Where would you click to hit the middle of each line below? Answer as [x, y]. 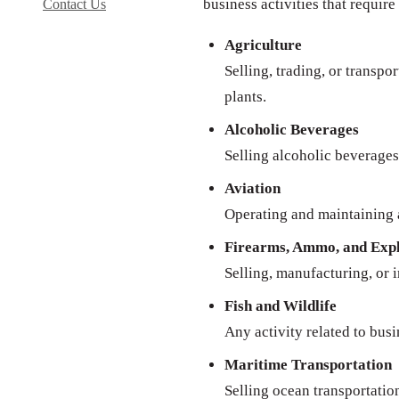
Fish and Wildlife [281, 306]
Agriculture [263, 45]
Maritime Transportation [308, 365]
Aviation [252, 189]
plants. [245, 97]
